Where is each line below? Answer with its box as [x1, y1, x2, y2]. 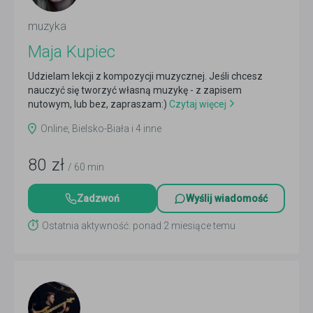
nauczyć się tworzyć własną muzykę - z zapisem [28, 85, 242, 96]
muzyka [28, 20, 66, 33]
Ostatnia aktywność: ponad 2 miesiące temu [42, 220, 235, 231]
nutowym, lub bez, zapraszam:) [28, 99, 167, 110]
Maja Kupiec [28, 42, 115, 61]
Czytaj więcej [167, 99, 226, 110]
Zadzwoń [77, 193, 119, 204]
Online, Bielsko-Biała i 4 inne [41, 123, 161, 134]
